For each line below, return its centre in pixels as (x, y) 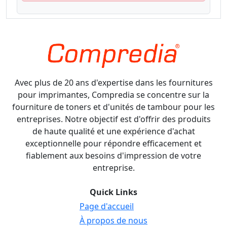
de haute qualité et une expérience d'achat (113, 131)
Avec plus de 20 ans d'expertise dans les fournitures (113, 83)
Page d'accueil (107, 206)
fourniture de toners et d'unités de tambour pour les (113, 107)
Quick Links (113, 192)
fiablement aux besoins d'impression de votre (113, 156)
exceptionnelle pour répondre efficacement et (113, 143)
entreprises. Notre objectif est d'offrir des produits (113, 119)
